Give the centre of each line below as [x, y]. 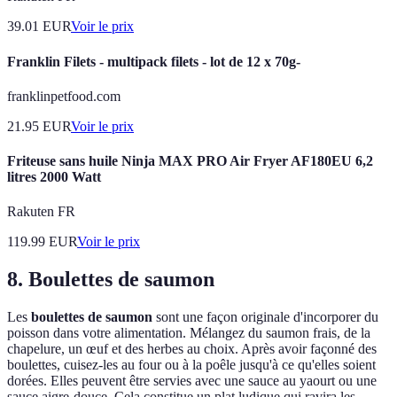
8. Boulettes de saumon [111, 280]
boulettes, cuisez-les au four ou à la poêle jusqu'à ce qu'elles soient [191, 365]
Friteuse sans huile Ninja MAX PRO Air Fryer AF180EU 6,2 [190, 161]
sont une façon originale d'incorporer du [265, 317]
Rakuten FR [41, 212]
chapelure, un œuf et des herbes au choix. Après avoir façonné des [192, 349]
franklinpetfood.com [64, 96]
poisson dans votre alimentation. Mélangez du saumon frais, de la [189, 333]
